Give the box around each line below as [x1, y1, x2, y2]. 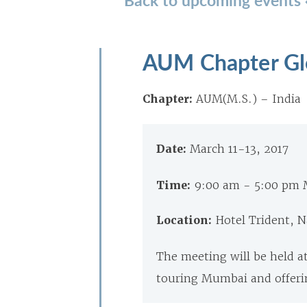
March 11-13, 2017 [190, 142, 288, 156]
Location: [156, 213, 215, 228]
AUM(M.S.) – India [196, 92, 301, 106]
